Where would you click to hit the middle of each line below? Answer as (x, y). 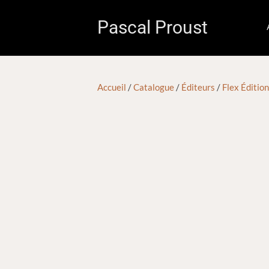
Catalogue (154, 87)
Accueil (112, 87)
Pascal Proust (153, 27)
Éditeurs (198, 87)
